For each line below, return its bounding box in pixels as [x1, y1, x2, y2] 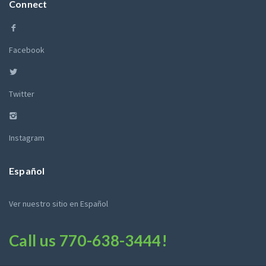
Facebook [9, 45, 45, 55]
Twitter [9, 88, 34, 99]
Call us [9, 231, 59, 250]
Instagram [9, 132, 45, 143]
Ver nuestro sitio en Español [9, 198, 108, 209]
